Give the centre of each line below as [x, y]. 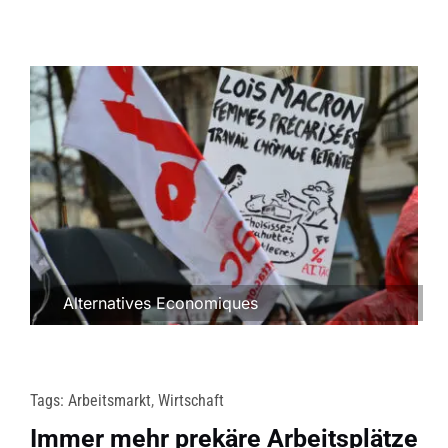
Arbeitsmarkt [109, 400]
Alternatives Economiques [160, 302]
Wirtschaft [190, 400]
